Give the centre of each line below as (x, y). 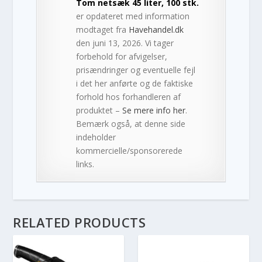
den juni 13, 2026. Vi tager (125, 43)
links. (85, 164)
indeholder (96, 137)
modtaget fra (103, 29)
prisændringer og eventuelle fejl (136, 70)
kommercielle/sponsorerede (130, 150)
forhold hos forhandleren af (129, 96)
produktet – (99, 110)
